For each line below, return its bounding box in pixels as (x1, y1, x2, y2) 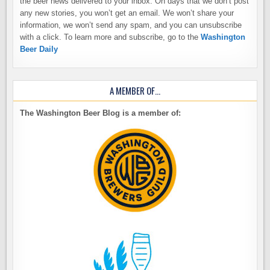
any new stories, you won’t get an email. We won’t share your (20, 8, 234, 18)
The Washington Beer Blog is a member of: (20, 108, 181, 118)
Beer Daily (20, 45, 58, 54)
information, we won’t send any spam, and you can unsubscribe (20, 20, 242, 30)
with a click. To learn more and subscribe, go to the (20, 33, 201, 42)
